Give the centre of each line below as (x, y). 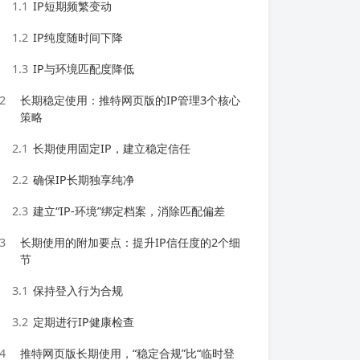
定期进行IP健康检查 (84, 322)
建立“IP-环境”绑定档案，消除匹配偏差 (129, 211)
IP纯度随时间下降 (78, 37)
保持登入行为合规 (78, 290)
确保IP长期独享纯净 (84, 180)
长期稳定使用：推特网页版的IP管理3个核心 (130, 100)
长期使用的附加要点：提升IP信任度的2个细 (130, 242)
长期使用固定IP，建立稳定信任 (112, 148)
